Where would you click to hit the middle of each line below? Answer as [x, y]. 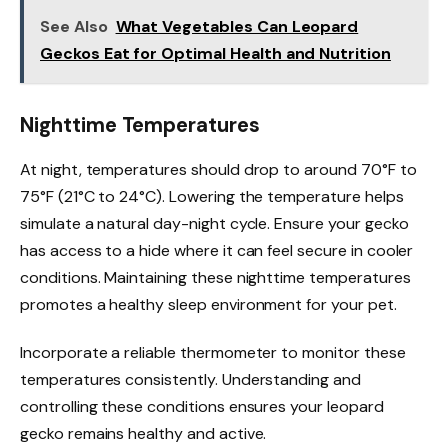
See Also [74, 26]
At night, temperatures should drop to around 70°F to [218, 169]
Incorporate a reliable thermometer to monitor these [213, 352]
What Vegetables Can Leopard [237, 26]
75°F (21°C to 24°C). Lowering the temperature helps [212, 196]
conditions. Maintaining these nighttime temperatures [215, 277]
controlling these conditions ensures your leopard [202, 406]
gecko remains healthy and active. [143, 433]
